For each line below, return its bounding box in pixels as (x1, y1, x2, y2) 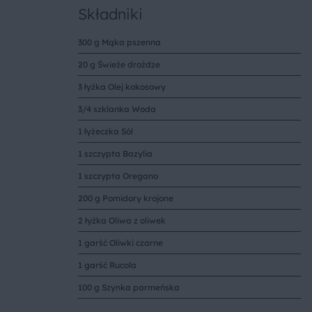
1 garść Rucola (78, 259, 136, 270)
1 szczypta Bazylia (78, 148, 153, 159)
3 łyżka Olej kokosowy (78, 81, 166, 92)
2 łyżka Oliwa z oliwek (78, 214, 166, 226)
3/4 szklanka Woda (78, 103, 156, 114)
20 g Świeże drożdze (78, 58, 160, 70)
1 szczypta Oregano (78, 170, 158, 181)
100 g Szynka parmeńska (78, 281, 180, 292)
